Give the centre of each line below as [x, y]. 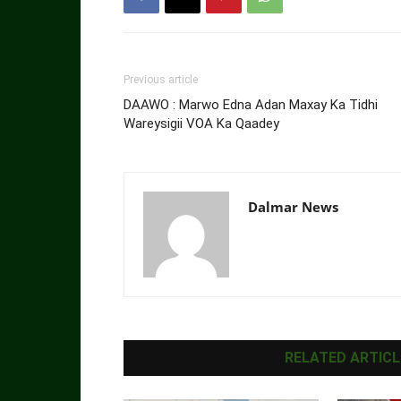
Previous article [161, 79]
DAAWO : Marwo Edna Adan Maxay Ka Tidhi [251, 104]
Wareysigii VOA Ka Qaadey [201, 123]
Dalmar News [293, 206]
